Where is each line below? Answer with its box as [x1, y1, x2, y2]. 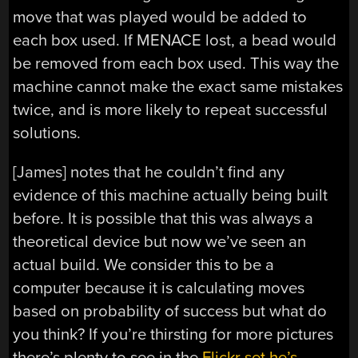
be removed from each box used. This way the [13, 54, 340, 74]
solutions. [13, 123, 82, 144]
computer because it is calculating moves [13, 278, 305, 299]
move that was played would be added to [13, 7, 308, 28]
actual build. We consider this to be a [13, 255, 275, 276]
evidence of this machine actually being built [13, 185, 328, 206]
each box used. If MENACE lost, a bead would [13, 30, 337, 51]
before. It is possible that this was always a [13, 209, 314, 229]
